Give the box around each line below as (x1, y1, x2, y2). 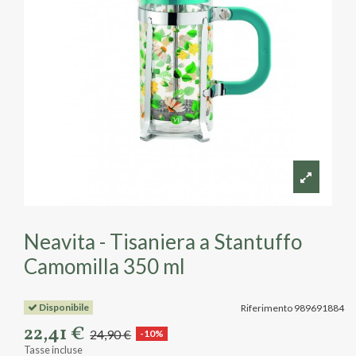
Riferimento (241, 301, 292, 314)
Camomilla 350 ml (24, 253, 185, 280)
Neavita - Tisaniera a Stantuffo (24, 229, 302, 255)
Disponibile (37, 300, 89, 313)
